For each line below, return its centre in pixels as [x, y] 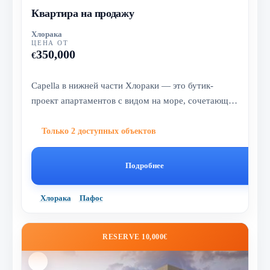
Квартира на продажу [83, 13]
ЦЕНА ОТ [50, 43]
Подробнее [144, 166]
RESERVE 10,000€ [135, 237]
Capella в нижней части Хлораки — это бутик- [123, 85]
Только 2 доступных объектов [99, 131]
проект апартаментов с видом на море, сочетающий [135, 100]
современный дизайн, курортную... [101, 115]
